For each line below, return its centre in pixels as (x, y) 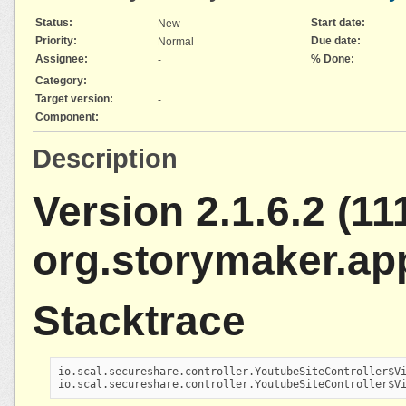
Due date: (336, 41)
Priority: (56, 41)
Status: (54, 23)
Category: (61, 81)
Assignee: (62, 59)
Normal (176, 42)
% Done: (333, 59)
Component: (67, 117)
